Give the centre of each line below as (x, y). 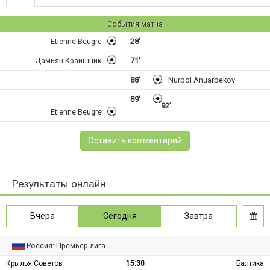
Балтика (250, 264)
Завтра (199, 216)
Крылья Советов (34, 264)
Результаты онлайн (59, 184)
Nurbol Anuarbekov (202, 80)
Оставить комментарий (135, 141)
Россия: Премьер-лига (66, 246)
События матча (135, 24)
